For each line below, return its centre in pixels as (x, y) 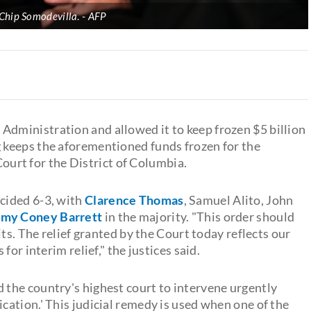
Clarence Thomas (134, 200)
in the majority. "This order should (199, 216)
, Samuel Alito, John (238, 200)
